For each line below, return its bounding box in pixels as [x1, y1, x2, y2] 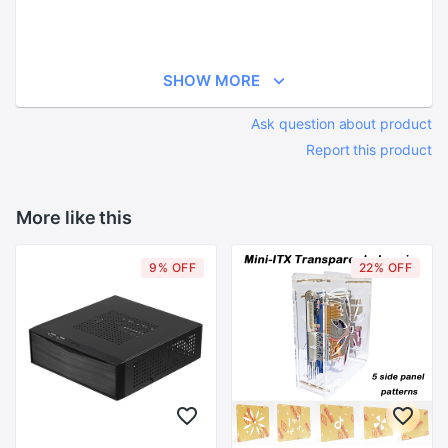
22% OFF [358, 260, 412, 275]
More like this [16, 207, 133, 228]
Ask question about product [251, 115, 432, 132]
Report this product [305, 141, 432, 158]
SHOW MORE [162, 71, 260, 90]
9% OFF [149, 260, 196, 275]
